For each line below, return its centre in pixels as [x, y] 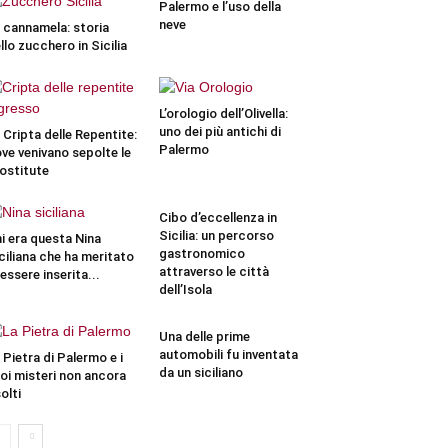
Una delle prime [204, 336]
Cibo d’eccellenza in [217, 217]
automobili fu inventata [228, 354]
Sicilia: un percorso [216, 235]
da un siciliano [200, 372]
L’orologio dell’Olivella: [223, 113]
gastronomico [201, 253]
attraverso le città [213, 271]
